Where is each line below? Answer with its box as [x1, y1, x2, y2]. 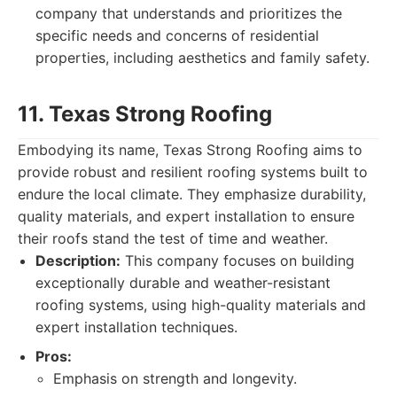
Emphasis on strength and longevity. [53, 370, 297, 387]
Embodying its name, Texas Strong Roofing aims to [18, 141, 362, 159]
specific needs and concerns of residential [35, 27, 319, 44]
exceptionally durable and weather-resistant [35, 274, 331, 292]
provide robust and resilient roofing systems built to [18, 163, 368, 181]
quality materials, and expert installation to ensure [18, 207, 354, 225]
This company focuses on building [121, 252, 354, 269]
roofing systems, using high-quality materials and [35, 296, 366, 314]
